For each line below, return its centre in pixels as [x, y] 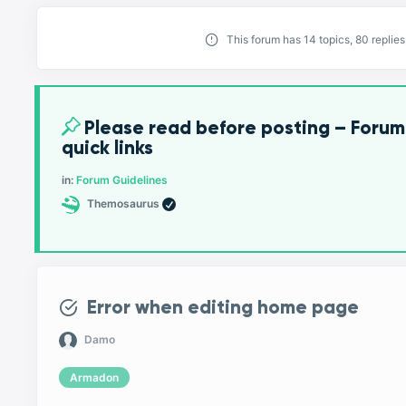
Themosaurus [124, 204]
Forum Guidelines [122, 179]
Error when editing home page [222, 307]
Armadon [95, 377]
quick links [108, 147]
